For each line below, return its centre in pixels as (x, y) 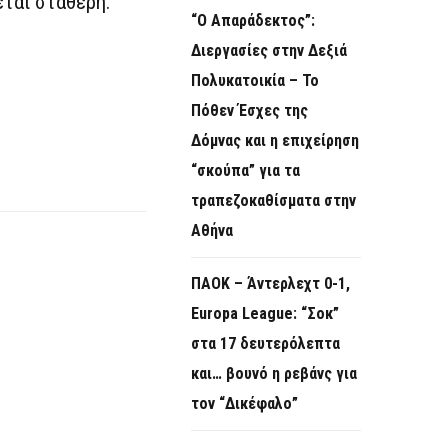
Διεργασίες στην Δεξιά (269, 51)
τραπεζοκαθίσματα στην (273, 201)
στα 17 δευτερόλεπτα (265, 344)
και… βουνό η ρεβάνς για (274, 374)
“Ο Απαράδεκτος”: (253, 21)
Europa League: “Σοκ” (265, 314)
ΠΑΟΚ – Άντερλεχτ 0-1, (270, 284)
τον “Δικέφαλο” (244, 404)
